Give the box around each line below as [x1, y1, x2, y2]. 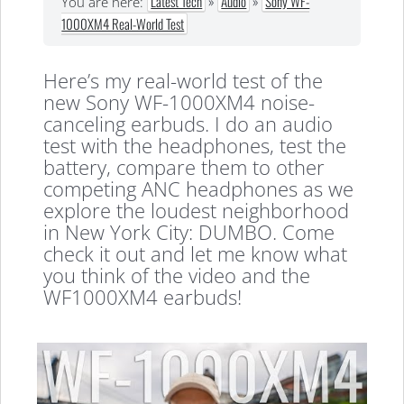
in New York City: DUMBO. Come [43, 218, 335, 246]
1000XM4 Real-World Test [61, 13, 185, 33]
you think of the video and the [43, 262, 311, 289]
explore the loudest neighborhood [43, 197, 350, 225]
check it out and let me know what [43, 240, 348, 268]
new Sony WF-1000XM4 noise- [43, 88, 316, 116]
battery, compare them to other [43, 153, 326, 181]
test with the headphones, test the [43, 132, 347, 160]
